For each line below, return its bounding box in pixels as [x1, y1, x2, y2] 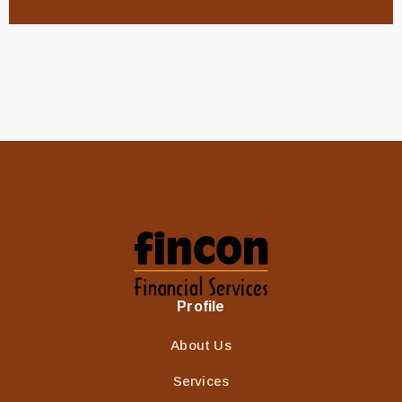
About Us [170, 336, 232, 353]
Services [172, 372, 230, 389]
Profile [177, 298, 225, 314]
